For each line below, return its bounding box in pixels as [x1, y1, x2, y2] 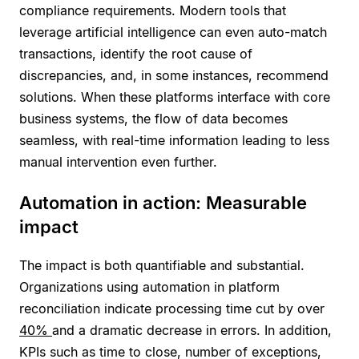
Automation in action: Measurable [19, 192, 307, 213]
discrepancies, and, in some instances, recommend [19, 67, 329, 83]
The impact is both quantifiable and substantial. [19, 256, 305, 273]
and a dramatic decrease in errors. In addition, [52, 321, 332, 338]
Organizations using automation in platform [19, 278, 280, 295]
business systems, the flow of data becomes [19, 110, 288, 127]
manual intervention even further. [19, 153, 217, 170]
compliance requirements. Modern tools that [19, 2, 286, 18]
